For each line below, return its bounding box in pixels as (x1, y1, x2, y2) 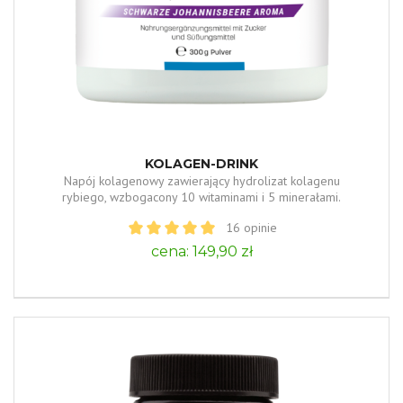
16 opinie (225, 219, 277, 236)
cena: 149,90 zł (150, 242, 253, 260)
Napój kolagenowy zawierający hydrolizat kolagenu (63, 172, 340, 189)
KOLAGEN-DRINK (145, 155, 258, 172)
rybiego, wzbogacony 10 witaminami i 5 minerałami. (62, 188, 341, 205)
